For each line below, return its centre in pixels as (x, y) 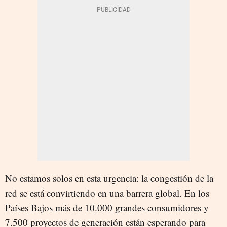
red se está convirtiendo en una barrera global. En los (107, 193)
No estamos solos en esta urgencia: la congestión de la (109, 178)
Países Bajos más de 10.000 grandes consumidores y (107, 207)
